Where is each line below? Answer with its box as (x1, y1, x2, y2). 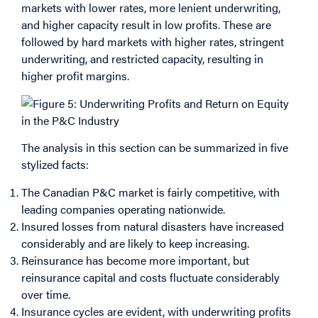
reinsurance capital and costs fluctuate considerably (21, 268, 280, 285)
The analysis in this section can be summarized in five (21, 139, 288, 156)
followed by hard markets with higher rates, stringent (21, 33, 284, 50)
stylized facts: (21, 156, 89, 173)
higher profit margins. (21, 67, 129, 84)
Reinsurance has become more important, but (21, 251, 249, 268)
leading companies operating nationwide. (21, 200, 225, 217)
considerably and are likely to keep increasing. (21, 234, 249, 251)
